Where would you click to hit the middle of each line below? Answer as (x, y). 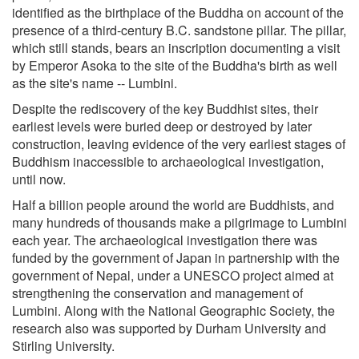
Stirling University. (63, 345)
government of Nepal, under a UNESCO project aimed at (173, 275)
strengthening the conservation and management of (157, 292)
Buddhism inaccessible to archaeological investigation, (168, 161)
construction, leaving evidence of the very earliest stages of (179, 143)
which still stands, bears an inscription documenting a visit (176, 47)
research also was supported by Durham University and (169, 328)
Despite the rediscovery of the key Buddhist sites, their (165, 108)
